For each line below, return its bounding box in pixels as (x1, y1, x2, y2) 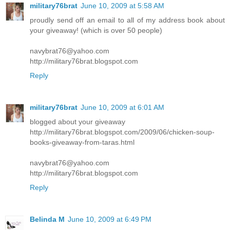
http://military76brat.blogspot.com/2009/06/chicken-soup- (30, 127, 215, 136)
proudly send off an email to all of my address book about (30, 15, 225, 24)
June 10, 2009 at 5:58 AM (81, 1, 164, 10)
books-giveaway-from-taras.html (30, 138, 135, 146)
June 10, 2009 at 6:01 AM (81, 103, 164, 111)
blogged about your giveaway (30, 117, 125, 126)
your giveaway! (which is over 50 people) (30, 26, 162, 34)
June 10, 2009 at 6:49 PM (68, 215, 151, 223)
